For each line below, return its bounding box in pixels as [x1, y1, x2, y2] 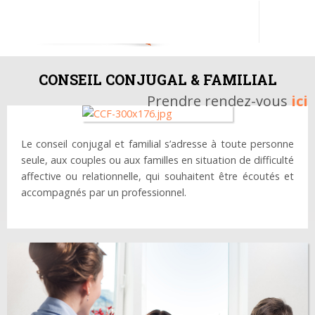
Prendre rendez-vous [147, 91, 288, 110]
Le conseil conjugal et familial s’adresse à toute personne [21, 137, 294, 151]
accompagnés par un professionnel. [21, 186, 186, 200]
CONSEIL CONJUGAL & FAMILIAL [38, 70, 277, 89]
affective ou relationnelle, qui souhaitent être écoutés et [21, 169, 294, 184]
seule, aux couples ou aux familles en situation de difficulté [21, 153, 294, 167]
